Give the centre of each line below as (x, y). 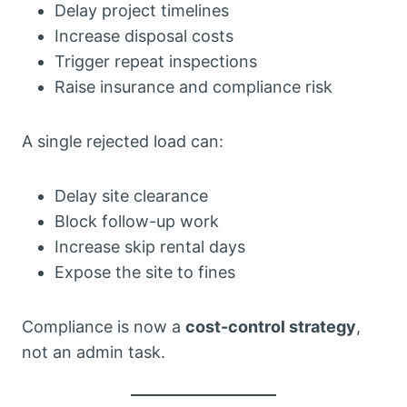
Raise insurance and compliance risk (194, 86)
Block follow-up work (137, 221)
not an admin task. (94, 352)
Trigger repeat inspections (156, 61)
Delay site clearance (131, 195)
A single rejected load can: (123, 141)
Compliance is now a (104, 326)
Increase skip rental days (150, 246)
